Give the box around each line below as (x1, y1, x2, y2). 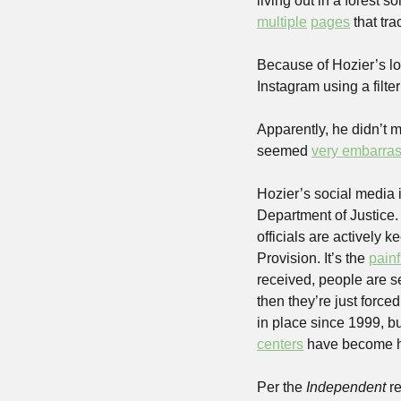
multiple (257, 14, 307, 30)
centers (257, 337, 303, 352)
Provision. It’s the (257, 251, 369, 266)
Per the (257, 380, 306, 395)
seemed (257, 143, 311, 158)
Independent (306, 380, 386, 395)
